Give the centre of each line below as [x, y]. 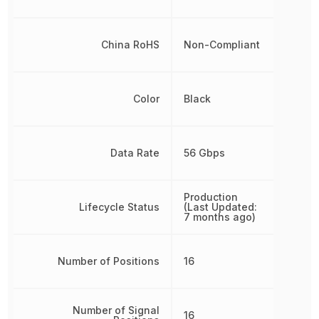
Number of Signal [116, 310]
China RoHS [130, 45]
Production [210, 197]
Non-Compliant [221, 45]
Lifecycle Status [119, 207]
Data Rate [135, 153]
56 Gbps [204, 153]
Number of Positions [108, 261]
